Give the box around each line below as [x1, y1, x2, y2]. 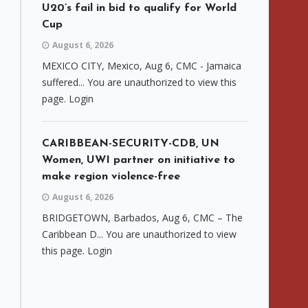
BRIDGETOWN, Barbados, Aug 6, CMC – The [42, 211, 243, 224]
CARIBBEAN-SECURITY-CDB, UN [42, 138, 219, 149]
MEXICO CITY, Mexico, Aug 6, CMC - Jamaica [42, 59, 241, 72]
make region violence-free [42, 171, 180, 182]
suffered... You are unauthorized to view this [42, 76, 236, 89]
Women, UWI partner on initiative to [42, 155, 235, 166]
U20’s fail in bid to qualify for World [42, 3, 236, 14]
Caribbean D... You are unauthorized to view [42, 228, 236, 241]
